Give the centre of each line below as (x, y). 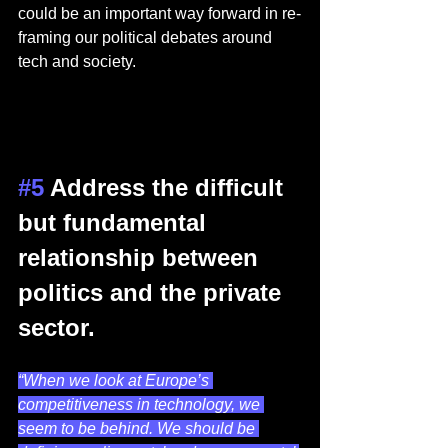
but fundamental (115, 223)
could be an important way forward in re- (159, 14)
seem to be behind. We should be (138, 429)
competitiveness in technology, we (141, 405)
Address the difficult (167, 188)
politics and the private (153, 293)
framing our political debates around (147, 38)
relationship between (141, 258)
